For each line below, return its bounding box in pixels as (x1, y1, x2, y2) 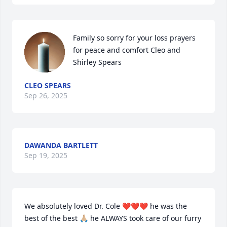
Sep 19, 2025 (24, 150, 67, 160)
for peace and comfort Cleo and (73, 45, 180, 55)
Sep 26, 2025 (24, 91, 67, 100)
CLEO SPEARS (24, 81, 71, 90)
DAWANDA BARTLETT (24, 140, 98, 150)
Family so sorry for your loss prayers (73, 33, 196, 43)
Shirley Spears (73, 57, 122, 67)
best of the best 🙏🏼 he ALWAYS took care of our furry (24, 213, 201, 223)
